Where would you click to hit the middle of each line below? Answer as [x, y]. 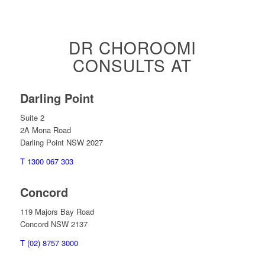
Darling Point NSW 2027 [61, 142]
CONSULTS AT [132, 65]
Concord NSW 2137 [54, 224]
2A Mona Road [45, 130]
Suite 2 [32, 117]
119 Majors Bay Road [57, 211]
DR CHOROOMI [132, 47]
